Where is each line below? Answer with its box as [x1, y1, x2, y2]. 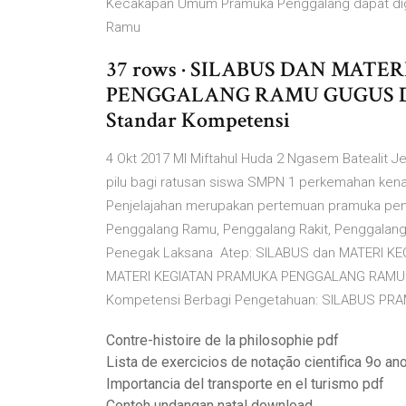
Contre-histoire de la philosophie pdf [106, 332, 339, 349]
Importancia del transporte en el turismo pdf [106, 375, 384, 392]
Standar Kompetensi [106, 106, 290, 134]
